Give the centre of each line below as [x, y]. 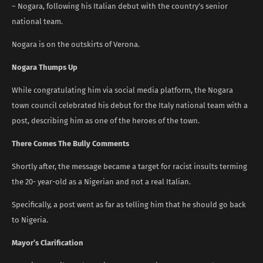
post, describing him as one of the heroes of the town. [106, 120]
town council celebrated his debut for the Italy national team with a [130, 105]
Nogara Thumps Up [45, 67]
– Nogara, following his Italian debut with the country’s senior [120, 6]
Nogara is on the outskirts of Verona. [76, 44]
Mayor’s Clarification [48, 242]
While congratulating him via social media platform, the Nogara [122, 90]
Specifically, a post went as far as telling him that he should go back [129, 204]
